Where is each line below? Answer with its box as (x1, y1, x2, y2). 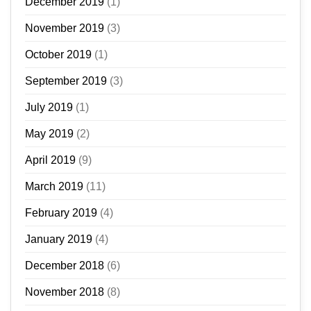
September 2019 (25, 75, 107, 87)
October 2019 (25, 49, 92, 61)
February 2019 (25, 207, 97, 219)
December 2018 (25, 260, 104, 272)
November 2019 (25, 22, 104, 35)
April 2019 (25, 154, 76, 167)
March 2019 (25, 180, 83, 193)
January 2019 (25, 233, 92, 246)
